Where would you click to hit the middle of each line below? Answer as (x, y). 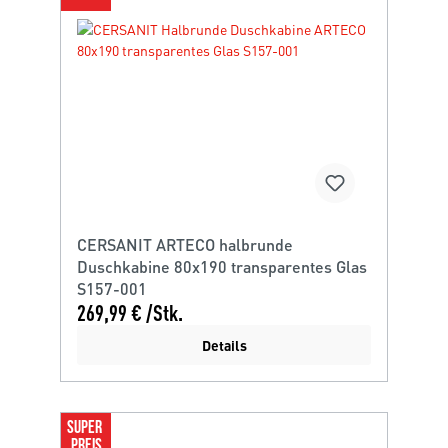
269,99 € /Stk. (130, 312)
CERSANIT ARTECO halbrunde (185, 244)
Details (224, 345)
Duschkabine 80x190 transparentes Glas (222, 266)
